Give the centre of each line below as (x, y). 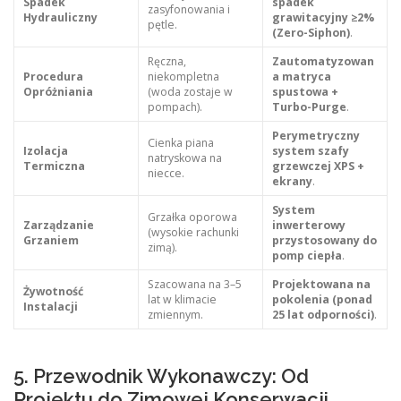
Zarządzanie (58, 226)
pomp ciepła (307, 256)
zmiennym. (175, 315)
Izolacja (45, 151)
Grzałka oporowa (192, 218)
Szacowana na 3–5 (194, 285)
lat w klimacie (182, 300)
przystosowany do (324, 241)
